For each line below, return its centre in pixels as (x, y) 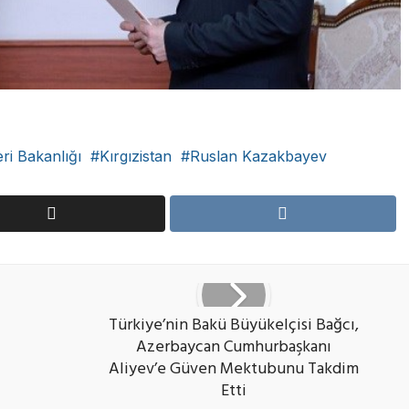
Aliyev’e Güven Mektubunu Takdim (234, 370)
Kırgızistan (136, 156)
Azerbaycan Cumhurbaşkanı (234, 348)
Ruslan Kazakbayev (258, 156)
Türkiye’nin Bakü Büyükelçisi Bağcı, (234, 326)
